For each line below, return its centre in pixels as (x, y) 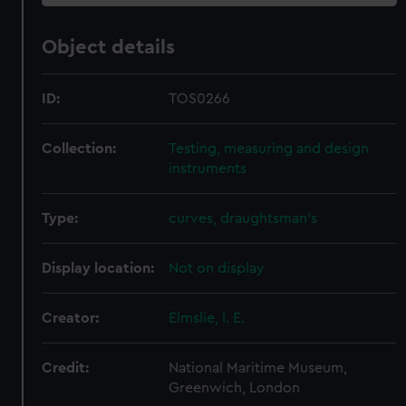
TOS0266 (200, 99)
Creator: (71, 318)
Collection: (79, 149)
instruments (208, 169)
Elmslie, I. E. (207, 318)
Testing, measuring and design (269, 149)
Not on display (217, 268)
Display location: (98, 268)
